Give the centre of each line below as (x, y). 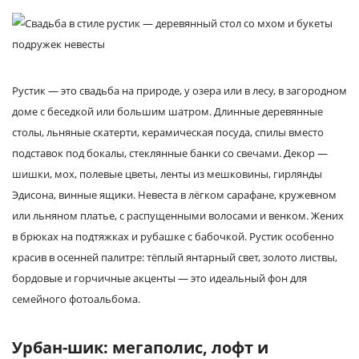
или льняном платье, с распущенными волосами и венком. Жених (178, 216)
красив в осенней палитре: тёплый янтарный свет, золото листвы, (175, 257)
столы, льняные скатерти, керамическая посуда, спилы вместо (168, 132)
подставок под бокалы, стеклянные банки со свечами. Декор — (170, 153)
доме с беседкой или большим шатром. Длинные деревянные (167, 111)
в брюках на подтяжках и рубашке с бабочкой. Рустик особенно (173, 236)
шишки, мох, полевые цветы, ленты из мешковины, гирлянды (167, 174)
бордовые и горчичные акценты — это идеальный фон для (159, 278)
